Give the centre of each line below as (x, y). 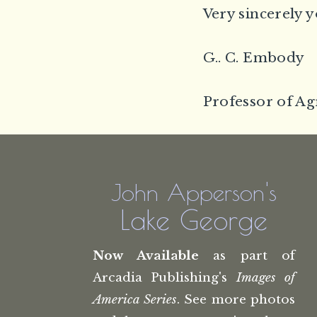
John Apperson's (194, 192)
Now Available (146, 255)
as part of (247, 255)
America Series (135, 299)
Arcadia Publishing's (165, 277)
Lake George (194, 219)
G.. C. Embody (254, 58)
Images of (265, 277)
